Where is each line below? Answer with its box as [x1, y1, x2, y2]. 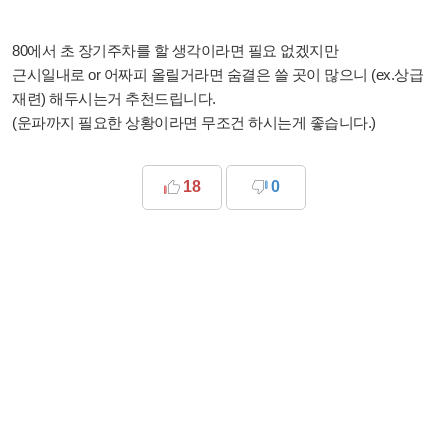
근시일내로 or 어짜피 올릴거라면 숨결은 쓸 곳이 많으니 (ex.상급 [12, 65, 423, 83]
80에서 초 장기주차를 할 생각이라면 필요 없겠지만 [12, 41, 338, 59]
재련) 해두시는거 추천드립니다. [12, 89, 216, 107]
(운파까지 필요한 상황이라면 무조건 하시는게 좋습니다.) [12, 113, 376, 131]
